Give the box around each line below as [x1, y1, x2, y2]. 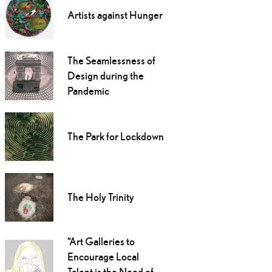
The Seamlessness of [67, 54, 155, 67]
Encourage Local [67, 250, 139, 263]
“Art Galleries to [67, 235, 135, 248]
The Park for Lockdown [67, 130, 164, 143]
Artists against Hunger [67, 8, 163, 22]
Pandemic [67, 84, 109, 98]
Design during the [67, 69, 144, 83]
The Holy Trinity [67, 191, 134, 204]
